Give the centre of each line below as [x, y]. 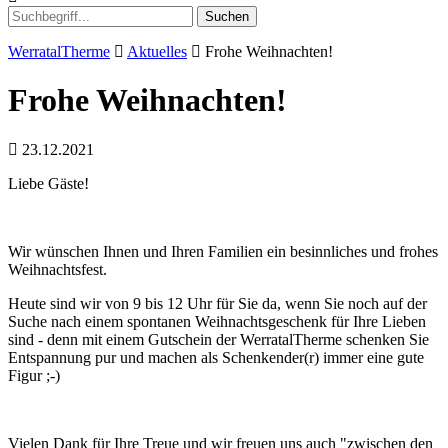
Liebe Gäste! [48, 183]
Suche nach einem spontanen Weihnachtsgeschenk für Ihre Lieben [217, 321]
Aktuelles [157, 51]
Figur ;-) [34, 375]
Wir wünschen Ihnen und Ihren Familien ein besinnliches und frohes [223, 251]
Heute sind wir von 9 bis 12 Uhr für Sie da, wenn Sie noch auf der [217, 303]
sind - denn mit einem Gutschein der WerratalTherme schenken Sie [218, 339]
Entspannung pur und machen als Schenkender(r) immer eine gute [216, 357]
